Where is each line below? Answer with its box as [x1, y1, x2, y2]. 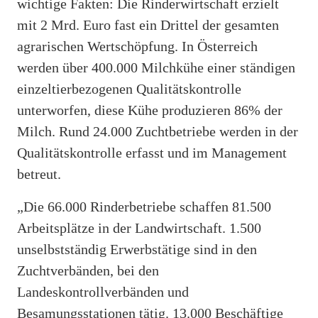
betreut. [17, 165, 61, 182]
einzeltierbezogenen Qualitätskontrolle [17, 80, 241, 97]
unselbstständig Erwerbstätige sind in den [17, 241, 257, 257]
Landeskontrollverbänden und [17, 283, 189, 300]
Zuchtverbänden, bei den [17, 262, 159, 278]
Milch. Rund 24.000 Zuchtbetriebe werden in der [17, 123, 298, 139]
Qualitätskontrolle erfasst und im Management [17, 144, 287, 160]
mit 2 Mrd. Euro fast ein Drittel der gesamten [17, 16, 279, 33]
